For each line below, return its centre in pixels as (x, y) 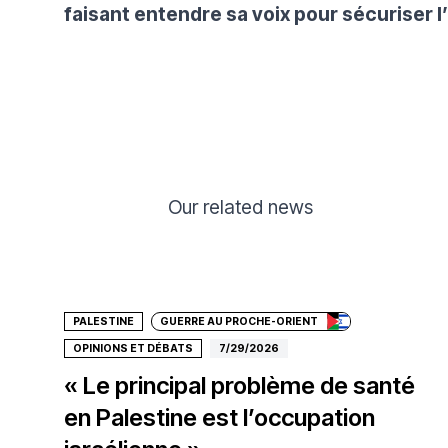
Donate (121, 257)
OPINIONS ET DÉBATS (133, 348)
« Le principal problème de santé (239, 385)
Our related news (240, 206)
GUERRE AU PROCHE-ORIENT (239, 321)
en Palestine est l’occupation (219, 417)
